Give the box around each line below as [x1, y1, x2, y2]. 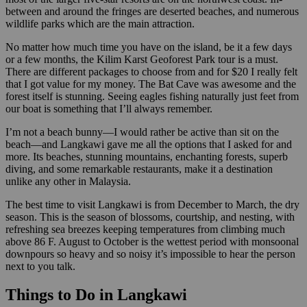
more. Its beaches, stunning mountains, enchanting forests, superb [5, 150, 288, 162]
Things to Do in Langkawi [5, 286, 187, 304]
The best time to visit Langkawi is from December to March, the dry [5, 198, 299, 210]
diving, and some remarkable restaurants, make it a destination [5, 162, 273, 175]
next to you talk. [5, 260, 75, 272]
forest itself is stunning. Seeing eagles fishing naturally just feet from [5, 90, 299, 102]
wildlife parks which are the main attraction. [5, 17, 195, 29]
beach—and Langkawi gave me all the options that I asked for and [5, 138, 292, 150]
